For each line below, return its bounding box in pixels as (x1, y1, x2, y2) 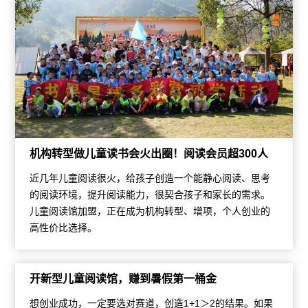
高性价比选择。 (29, 222, 97, 234)
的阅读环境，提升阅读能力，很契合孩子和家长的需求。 (29, 189, 270, 201)
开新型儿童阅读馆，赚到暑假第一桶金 (29, 273, 217, 285)
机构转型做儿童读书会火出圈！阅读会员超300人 (29, 148, 268, 160)
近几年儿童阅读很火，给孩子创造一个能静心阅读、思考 (29, 173, 270, 184)
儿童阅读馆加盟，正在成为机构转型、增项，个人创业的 (29, 206, 270, 217)
